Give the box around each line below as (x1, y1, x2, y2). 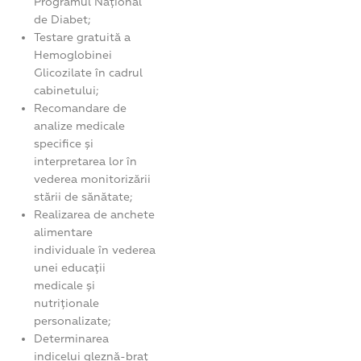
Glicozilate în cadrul (34, 65, 143, 80)
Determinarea (34, 331, 110, 346)
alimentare (34, 225, 93, 239)
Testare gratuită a (34, 30, 131, 44)
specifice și (34, 136, 94, 151)
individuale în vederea (34, 243, 156, 257)
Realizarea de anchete (34, 207, 156, 222)
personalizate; (34, 313, 111, 328)
